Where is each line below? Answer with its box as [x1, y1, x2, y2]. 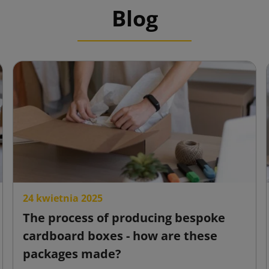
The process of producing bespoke [23, 210, 226, 226]
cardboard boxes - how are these [23, 228, 218, 244]
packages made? [23, 246, 122, 262]
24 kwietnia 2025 [23, 192, 103, 205]
